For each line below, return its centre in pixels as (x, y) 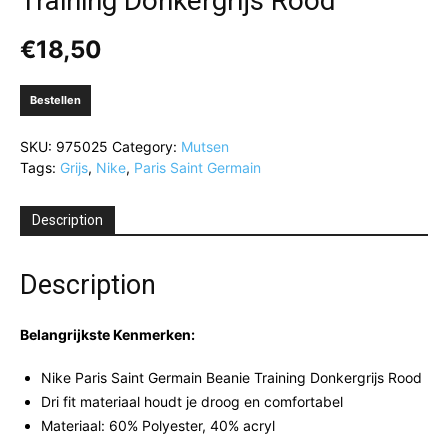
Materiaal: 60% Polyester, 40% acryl (158, 425)
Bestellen (55, 100)
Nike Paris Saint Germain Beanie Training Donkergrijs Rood (231, 377)
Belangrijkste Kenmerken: (107, 334)
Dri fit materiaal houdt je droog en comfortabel (192, 401)
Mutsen (205, 146)
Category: (146, 146)
